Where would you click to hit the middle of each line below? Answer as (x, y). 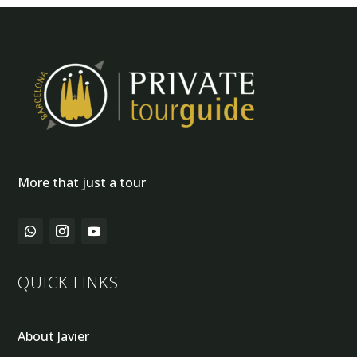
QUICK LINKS (69, 282)
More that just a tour (82, 182)
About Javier (54, 336)
